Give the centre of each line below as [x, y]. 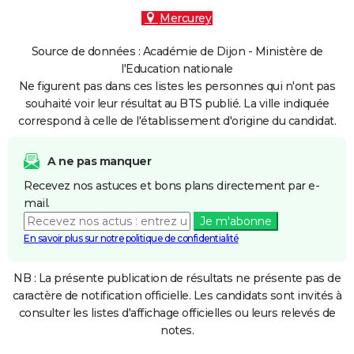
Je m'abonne [235, 221]
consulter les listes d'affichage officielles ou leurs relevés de [177, 313]
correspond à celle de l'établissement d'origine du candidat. [177, 121]
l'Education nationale [177, 69]
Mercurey [185, 18]
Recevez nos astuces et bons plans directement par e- [171, 186]
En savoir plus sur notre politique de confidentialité [131, 238]
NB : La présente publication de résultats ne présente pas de [177, 278]
